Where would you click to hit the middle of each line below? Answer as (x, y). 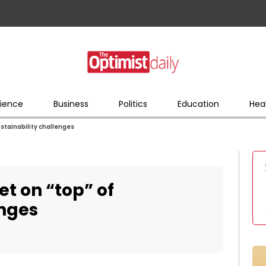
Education (198, 104)
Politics (133, 104)
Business (71, 104)
